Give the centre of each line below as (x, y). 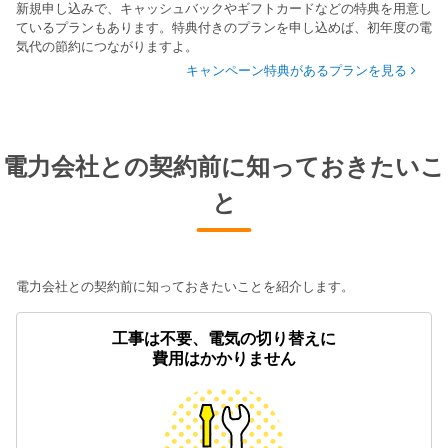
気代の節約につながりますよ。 (107, 46)
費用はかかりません (224, 358)
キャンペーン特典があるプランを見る (296, 70)
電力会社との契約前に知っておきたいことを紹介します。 (185, 286)
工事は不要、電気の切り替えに (224, 338)
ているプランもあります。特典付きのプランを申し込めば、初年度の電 (224, 27)
